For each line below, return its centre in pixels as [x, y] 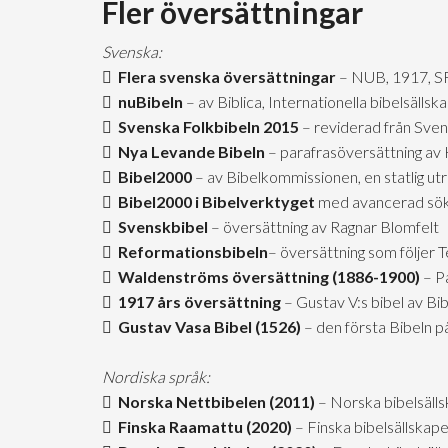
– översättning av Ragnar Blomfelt [323, 226]
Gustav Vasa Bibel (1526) [206, 326]
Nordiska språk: [156, 376]
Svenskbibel [160, 226]
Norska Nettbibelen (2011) [213, 401]
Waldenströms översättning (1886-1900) [266, 276]
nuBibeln [147, 101]
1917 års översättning [196, 301]
